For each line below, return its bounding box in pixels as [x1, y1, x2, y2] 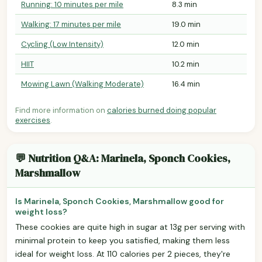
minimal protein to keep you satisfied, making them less [15, 235, 230, 246]
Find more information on [15, 105, 107, 115]
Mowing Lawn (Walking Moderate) [21, 78, 144, 89]
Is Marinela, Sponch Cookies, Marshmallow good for [15, 195, 224, 206]
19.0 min [172, 19, 201, 29]
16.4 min [172, 78, 200, 89]
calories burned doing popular [107, 105, 216, 115]
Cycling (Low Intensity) [21, 39, 104, 49]
